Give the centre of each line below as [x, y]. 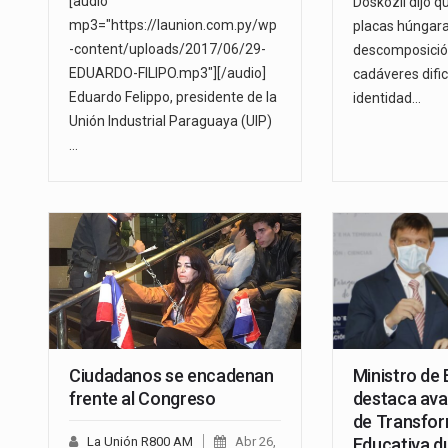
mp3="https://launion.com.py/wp [173, 25]
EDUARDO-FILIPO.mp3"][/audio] [167, 73]
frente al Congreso [142, 399]
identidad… [386, 98]
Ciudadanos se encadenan [171, 376]
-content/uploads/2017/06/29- [167, 49]
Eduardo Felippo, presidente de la [173, 97]
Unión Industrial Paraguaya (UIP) [170, 121]
